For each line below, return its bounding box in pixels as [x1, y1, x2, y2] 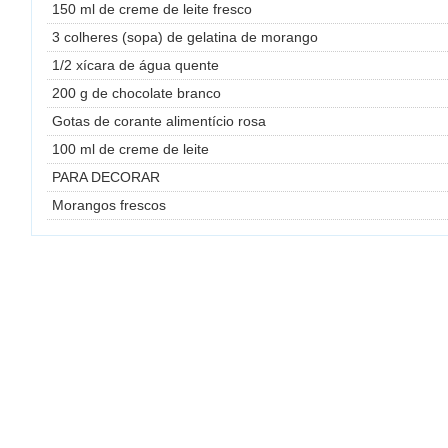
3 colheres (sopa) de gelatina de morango [52, 29, 318, 46]
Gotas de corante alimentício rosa [52, 113, 266, 130]
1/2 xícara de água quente [52, 57, 219, 74]
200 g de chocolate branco [52, 85, 221, 102]
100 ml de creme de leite [52, 141, 209, 158]
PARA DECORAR [52, 169, 160, 186]
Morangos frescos [52, 197, 166, 214]
